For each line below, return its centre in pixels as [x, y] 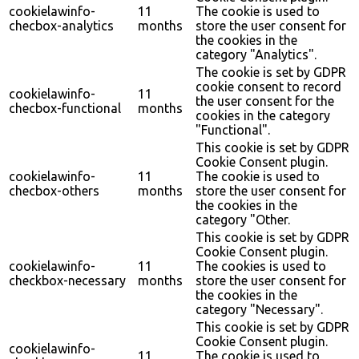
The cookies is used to [261, 266]
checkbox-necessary [67, 280]
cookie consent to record [268, 86]
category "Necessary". [259, 309]
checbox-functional [65, 108]
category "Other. [243, 219]
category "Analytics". [256, 54]
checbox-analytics [61, 25]
